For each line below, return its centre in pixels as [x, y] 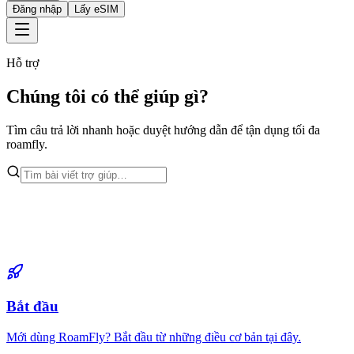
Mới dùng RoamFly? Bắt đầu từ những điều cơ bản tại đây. [154, 337]
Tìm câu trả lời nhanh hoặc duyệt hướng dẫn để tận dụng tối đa [163, 130]
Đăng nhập [37, 9]
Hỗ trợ [23, 63]
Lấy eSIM [96, 9]
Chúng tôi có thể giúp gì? [107, 96]
